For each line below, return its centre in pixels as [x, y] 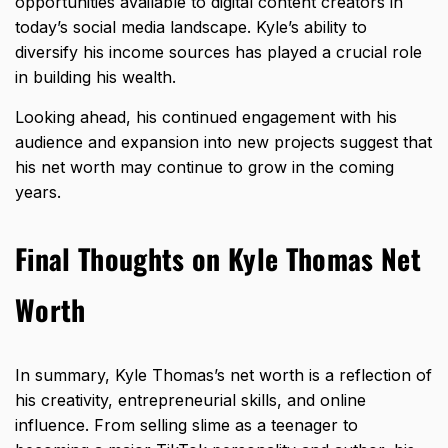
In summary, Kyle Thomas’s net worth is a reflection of [223, 374]
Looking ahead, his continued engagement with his [206, 116]
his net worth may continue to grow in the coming [204, 166]
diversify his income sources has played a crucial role [218, 51]
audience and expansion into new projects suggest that [223, 141]
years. [38, 191]
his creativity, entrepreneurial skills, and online [190, 399]
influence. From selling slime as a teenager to [186, 424]
